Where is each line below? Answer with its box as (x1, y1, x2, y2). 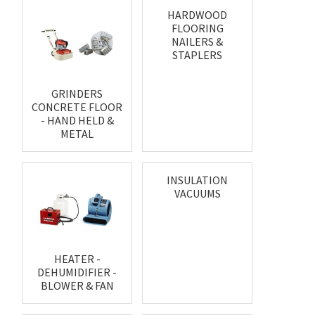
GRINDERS (51, 86, 103, 101)
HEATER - (53, 252, 101, 266)
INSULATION (167, 173, 229, 188)
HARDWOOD (167, 8, 228, 22)
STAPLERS (172, 48, 223, 63)
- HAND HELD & (40, 113, 114, 128)
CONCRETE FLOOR (32, 100, 123, 115)
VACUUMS (174, 186, 221, 201)
